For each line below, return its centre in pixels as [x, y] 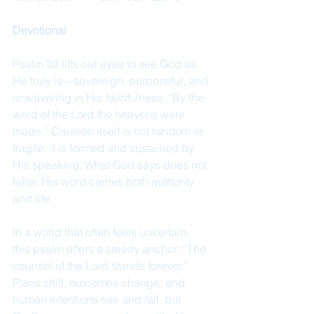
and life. [33, 198]
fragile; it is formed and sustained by [105, 148]
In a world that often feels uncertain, [102, 232]
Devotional [40, 30]
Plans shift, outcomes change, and [100, 282]
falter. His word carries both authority [105, 182]
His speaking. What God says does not [111, 165]
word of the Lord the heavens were [100, 114]
